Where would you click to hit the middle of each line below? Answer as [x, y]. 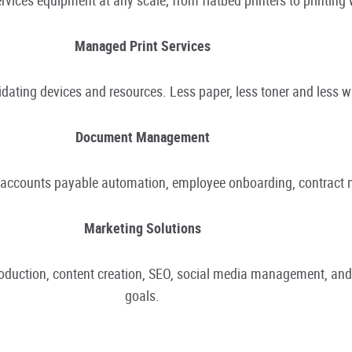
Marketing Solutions [142, 227]
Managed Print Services [142, 45]
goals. [142, 295]
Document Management [142, 136]
